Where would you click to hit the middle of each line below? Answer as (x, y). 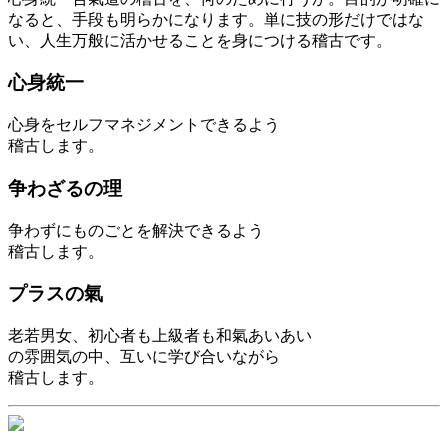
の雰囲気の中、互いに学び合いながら (144, 356)
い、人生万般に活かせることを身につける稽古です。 (200, 40)
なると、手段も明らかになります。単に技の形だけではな (216, 19)
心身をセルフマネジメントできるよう (144, 125)
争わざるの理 (65, 188)
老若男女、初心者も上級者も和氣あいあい (160, 335)
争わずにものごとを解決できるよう (136, 230)
